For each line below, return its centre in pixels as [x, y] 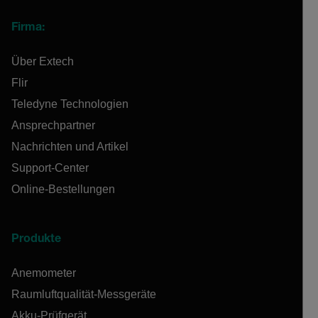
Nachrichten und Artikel [70, 147]
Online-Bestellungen [63, 190]
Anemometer [44, 273]
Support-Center [50, 168]
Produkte [36, 240]
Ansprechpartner [53, 126]
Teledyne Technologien [70, 104]
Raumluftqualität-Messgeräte [84, 295]
